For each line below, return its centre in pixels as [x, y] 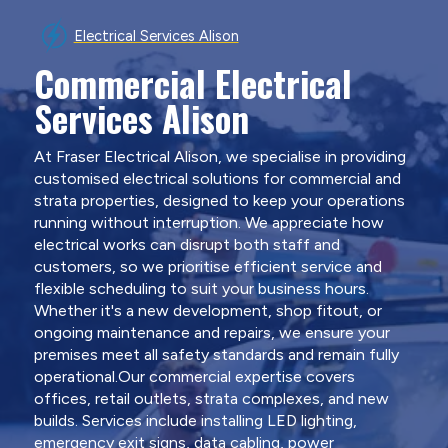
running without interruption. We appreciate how [208, 222]
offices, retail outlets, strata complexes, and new [211, 398]
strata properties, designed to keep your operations [219, 200]
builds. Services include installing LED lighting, [195, 420]
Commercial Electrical [192, 82]
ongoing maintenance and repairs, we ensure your [211, 332]
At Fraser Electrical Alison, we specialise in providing [219, 156]
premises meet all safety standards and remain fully [216, 354]
